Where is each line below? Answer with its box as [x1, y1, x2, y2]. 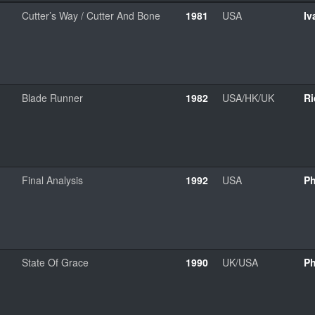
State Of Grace [22, 255, 89, 269]
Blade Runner [22, 90, 83, 105]
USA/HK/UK [222, 90, 274, 105]
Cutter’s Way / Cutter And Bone [22, 8, 160, 22]
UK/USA [222, 255, 258, 269]
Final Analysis [22, 172, 83, 187]
